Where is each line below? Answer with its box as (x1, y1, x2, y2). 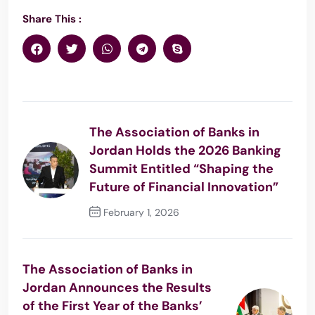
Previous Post (103, 230, 171, 243)
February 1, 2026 (101, 206, 179, 219)
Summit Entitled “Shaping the (89, 160, 274, 178)
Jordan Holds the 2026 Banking (89, 142, 281, 160)
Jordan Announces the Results (22, 279, 212, 297)
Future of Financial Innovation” (89, 179, 278, 196)
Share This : (22, 12, 82, 27)
